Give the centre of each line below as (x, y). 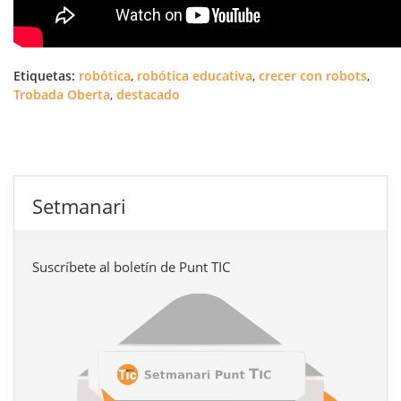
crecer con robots (313, 76)
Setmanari (79, 206)
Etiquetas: (44, 76)
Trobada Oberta (62, 95)
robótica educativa (195, 76)
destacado (148, 95)
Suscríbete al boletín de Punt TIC (131, 267)
